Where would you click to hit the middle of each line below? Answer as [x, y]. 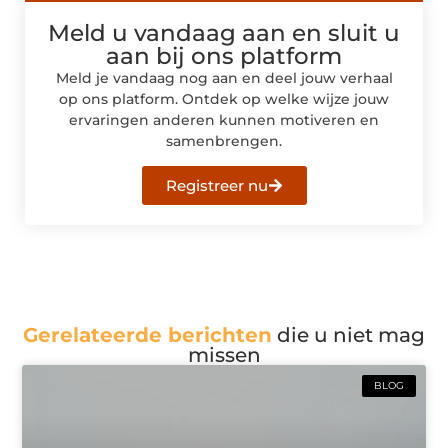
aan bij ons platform [224, 55]
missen [224, 355]
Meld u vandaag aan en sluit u [224, 32]
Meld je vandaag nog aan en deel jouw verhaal [224, 77]
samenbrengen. [224, 140]
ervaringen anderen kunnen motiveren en [224, 119]
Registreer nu [216, 185]
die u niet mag [348, 335]
